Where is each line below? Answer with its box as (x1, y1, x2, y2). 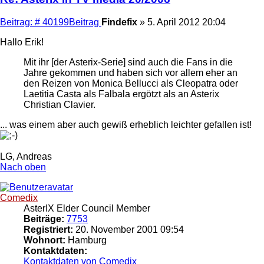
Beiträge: (24, 213, 64, 224)
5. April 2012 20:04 (147, 16, 226, 27)
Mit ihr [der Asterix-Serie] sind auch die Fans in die (24, 57, 233, 67)
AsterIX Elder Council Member (24, 203, 150, 213)
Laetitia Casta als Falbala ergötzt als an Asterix (24, 88, 219, 99)
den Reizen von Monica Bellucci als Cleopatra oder (24, 78, 238, 88)
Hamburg (65, 235, 107, 245)
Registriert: (24, 224, 73, 235)
